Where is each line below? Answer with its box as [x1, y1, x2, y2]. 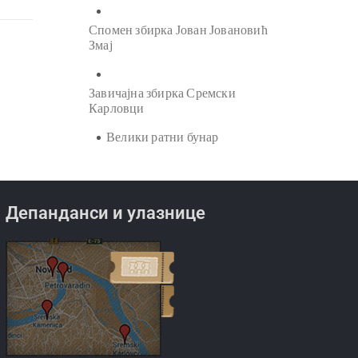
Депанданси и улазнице [6, 202, 206, 223]
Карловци [89, 101, 145, 115]
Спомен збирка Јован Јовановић [89, 22, 268, 37]
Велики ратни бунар [106, 129, 219, 144]
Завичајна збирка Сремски [89, 86, 236, 100]
